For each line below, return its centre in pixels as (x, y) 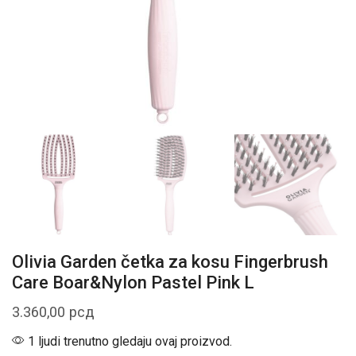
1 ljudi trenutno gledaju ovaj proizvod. (128, 341)
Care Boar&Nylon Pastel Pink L (133, 282)
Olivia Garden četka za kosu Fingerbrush (170, 261)
